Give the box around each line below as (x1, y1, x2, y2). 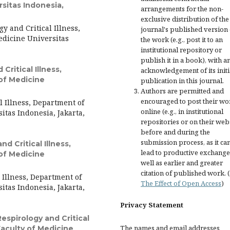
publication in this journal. (141, 76, 224, 85)
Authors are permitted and (141, 86, 224, 95)
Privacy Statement (120, 200, 183, 209)
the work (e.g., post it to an (141, 35, 223, 44)
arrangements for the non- (141, 4, 223, 13)
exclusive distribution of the (141, 14, 229, 24)
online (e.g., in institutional (141, 107, 223, 116)
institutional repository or (141, 45, 222, 54)
